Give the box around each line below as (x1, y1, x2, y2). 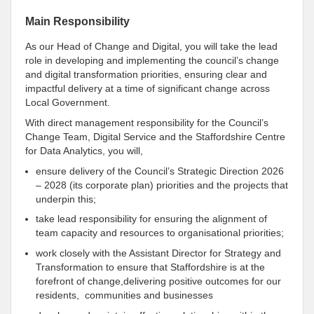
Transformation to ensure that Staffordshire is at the (36, 261, 265, 273)
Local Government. (25, 97, 115, 109)
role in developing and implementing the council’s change (25, 55, 279, 67)
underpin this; (36, 193, 96, 205)
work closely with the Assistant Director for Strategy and (36, 247, 281, 259)
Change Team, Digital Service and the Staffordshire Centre (25, 130, 285, 142)
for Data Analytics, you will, (25, 144, 146, 156)
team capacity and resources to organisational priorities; (36, 227, 284, 239)
